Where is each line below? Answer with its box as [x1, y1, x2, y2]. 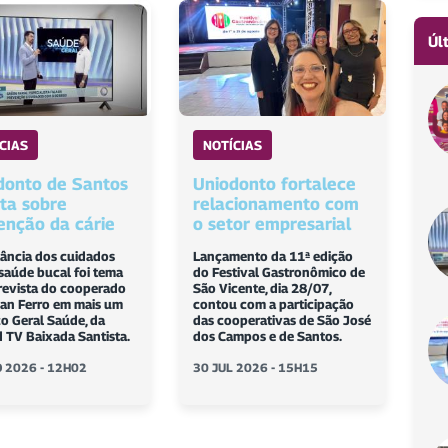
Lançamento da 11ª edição [193, 248, 354, 265]
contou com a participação [193, 296, 355, 313]
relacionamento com [193, 194, 360, 215]
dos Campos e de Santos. [193, 328, 343, 345]
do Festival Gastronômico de [193, 264, 366, 281]
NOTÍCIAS [203, 137, 263, 154]
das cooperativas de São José [193, 312, 372, 329]
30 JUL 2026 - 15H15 [193, 360, 319, 376]
